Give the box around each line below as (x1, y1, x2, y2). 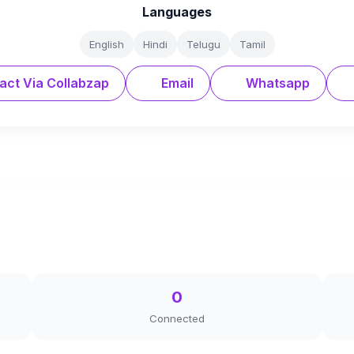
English (88, 38, 124, 51)
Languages (142, 4, 212, 20)
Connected (149, 312, 205, 325)
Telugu (186, 38, 220, 51)
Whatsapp (242, 75, 310, 91)
